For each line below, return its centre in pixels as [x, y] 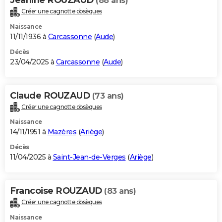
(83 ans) [120, 191]
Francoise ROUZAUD [57, 191]
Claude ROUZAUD [51, 95]
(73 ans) [108, 96]
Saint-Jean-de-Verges [89, 157]
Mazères [62, 132]
